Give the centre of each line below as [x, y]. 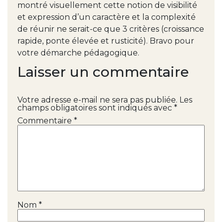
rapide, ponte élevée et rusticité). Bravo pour [106, 41]
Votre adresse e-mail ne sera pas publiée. [97, 100]
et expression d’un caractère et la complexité [107, 17]
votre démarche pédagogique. [78, 53]
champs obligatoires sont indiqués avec [96, 108]
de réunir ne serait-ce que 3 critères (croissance [111, 29]
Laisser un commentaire [103, 72]
